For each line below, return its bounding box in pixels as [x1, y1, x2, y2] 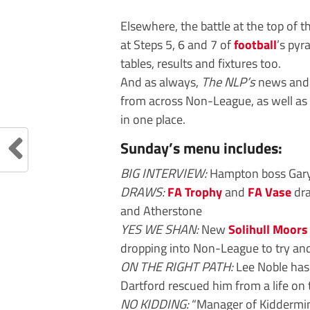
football [234, 34, 277, 54]
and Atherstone [120, 200, 202, 220]
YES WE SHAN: [120, 219, 199, 239]
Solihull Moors [228, 219, 308, 239]
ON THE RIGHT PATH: [120, 256, 233, 276]
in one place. [120, 109, 185, 129]
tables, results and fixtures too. [120, 53, 281, 73]
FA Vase [248, 181, 291, 201]
